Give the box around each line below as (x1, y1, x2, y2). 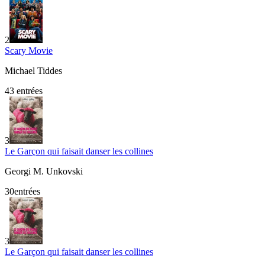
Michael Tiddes (5, 65, 62, 76)
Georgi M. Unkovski (5, 166, 83, 176)
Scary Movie (5, 45, 53, 56)
